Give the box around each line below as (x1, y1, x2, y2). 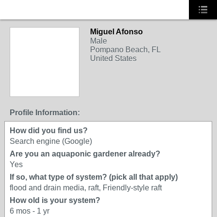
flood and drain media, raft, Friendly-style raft (10, 184, 162, 192)
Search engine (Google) (10, 137, 92, 145)
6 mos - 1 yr (10, 207, 49, 215)
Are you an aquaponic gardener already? (10, 150, 160, 158)
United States (90, 54, 137, 62)
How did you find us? (10, 126, 88, 135)
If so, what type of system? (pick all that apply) (10, 173, 178, 181)
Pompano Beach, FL (90, 46, 161, 54)
